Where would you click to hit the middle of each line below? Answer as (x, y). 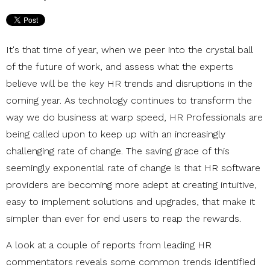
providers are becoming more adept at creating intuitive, (131, 184)
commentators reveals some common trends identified (131, 262)
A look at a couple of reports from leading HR (109, 245)
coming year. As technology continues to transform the (129, 100)
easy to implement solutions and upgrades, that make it (130, 201)
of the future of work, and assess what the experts (120, 66)
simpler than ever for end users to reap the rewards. (124, 218)
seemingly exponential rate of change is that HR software (133, 168)
